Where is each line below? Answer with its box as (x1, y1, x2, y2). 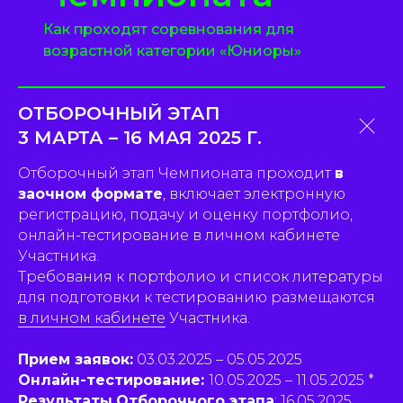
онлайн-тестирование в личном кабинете (18, 227, 340, 244)
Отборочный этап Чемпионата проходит (18, 165, 335, 182)
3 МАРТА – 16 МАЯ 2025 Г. (18, 127, 262, 148)
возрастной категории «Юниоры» (42, 42, 301, 59)
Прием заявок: (18, 351, 133, 368)
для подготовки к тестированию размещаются (18, 289, 375, 306)
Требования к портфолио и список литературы (18, 268, 383, 285)
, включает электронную (163, 185, 345, 202)
